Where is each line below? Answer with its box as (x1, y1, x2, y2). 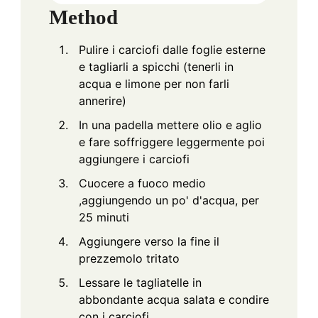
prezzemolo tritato (79, 251, 180, 265)
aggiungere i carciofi (79, 151, 190, 166)
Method (49, 5, 118, 28)
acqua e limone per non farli (79, 76, 229, 91)
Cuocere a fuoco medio (79, 175, 206, 190)
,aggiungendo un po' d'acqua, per (79, 192, 259, 207)
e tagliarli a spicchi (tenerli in (79, 59, 234, 74)
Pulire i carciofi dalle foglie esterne (79, 42, 265, 57)
